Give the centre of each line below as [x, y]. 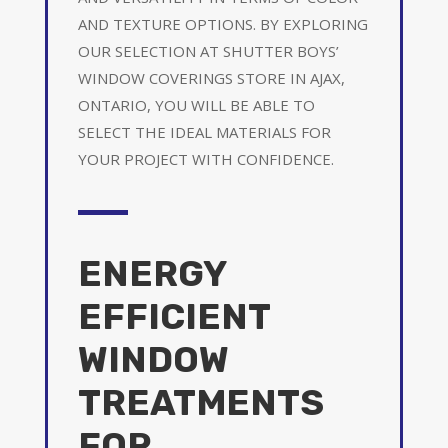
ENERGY [151, 273]
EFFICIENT [173, 316]
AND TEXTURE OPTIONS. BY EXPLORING [222, 23]
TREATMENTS [200, 402]
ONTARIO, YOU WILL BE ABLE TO [196, 104]
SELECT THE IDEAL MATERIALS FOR [204, 131]
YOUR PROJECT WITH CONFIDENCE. [205, 158]
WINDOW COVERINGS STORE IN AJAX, [211, 77]
